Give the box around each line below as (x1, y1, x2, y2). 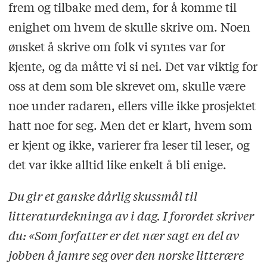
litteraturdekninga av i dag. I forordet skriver (8, 207, 254, 223)
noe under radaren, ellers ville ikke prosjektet (8, 97, 256, 113)
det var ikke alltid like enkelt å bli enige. (8, 156, 226, 172)
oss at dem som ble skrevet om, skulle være (8, 77, 246, 94)
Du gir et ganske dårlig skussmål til (8, 187, 197, 204)
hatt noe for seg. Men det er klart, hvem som (8, 116, 252, 133)
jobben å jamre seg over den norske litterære (8, 246, 244, 263)
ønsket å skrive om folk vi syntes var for (8, 38, 225, 54)
